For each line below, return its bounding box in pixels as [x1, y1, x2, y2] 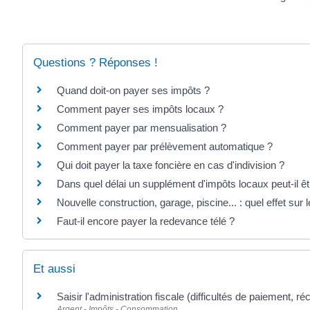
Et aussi [33, 262, 75, 275]
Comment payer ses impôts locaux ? [57, 103, 224, 116]
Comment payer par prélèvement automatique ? [57, 140, 273, 153]
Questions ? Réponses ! [33, 56, 158, 70]
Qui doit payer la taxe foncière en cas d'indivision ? [57, 159, 284, 172]
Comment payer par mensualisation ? [57, 122, 226, 134]
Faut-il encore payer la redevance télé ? [57, 215, 235, 228]
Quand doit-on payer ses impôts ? [57, 84, 210, 97]
